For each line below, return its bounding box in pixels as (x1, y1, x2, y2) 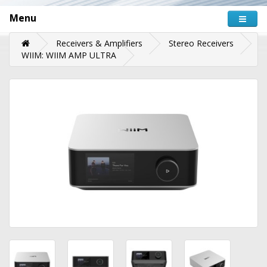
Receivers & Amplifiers (56, 37, 142, 49)
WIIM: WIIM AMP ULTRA (21, 49, 116, 61)
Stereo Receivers (169, 37, 234, 49)
